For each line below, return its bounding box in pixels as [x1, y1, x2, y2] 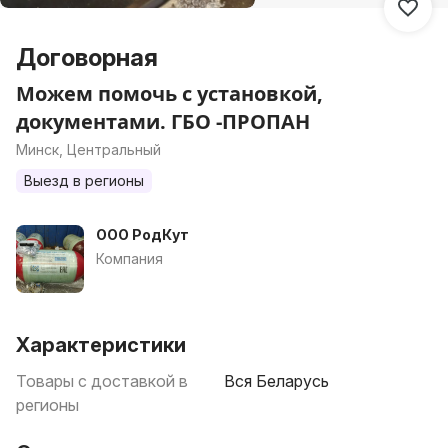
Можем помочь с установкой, [16, 80, 323, 107]
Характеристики [16, 333, 186, 357]
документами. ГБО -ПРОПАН [16, 108, 310, 135]
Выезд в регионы [24, 172, 144, 189]
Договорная [16, 43, 158, 72]
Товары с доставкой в [16, 371, 188, 391]
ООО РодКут [96, 226, 189, 243]
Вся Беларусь [224, 371, 329, 391]
